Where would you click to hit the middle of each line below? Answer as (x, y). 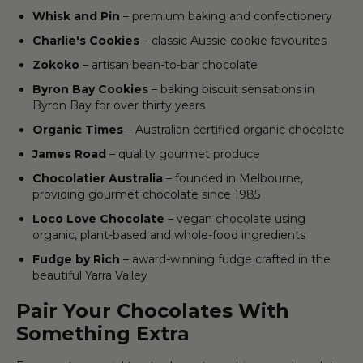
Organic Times (78, 129)
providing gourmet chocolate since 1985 (146, 194)
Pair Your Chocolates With (153, 310)
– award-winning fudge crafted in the (225, 259)
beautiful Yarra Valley (90, 275)
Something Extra (103, 333)
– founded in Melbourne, (233, 178)
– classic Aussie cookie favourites (233, 40)
